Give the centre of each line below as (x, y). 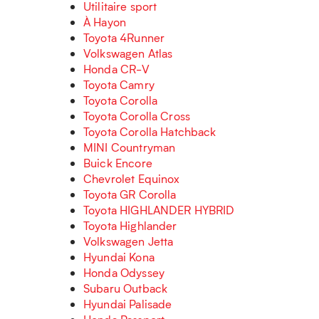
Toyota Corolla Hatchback (150, 131)
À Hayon (105, 22)
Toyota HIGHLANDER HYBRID (159, 210)
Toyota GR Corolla (130, 194)
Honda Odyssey (124, 272)
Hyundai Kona (119, 257)
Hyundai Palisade (128, 304)
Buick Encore (118, 163)
